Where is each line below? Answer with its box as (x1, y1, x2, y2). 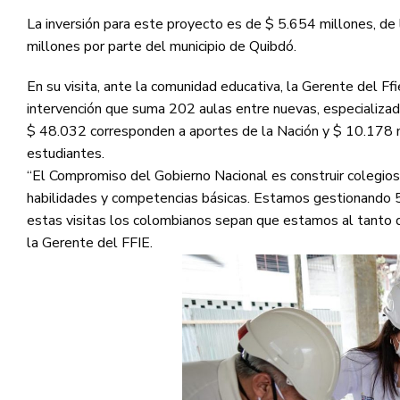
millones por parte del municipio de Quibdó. (27, 36, 296, 56)
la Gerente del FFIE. (27, 233, 153, 254)
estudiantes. (27, 144, 104, 164)
